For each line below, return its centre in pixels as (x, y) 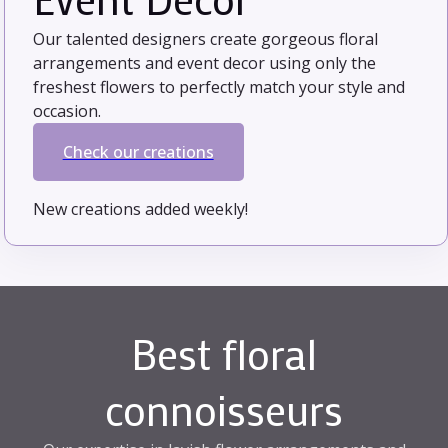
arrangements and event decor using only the (204, 63)
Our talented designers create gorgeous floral (205, 39)
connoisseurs (224, 410)
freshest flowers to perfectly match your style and (218, 87)
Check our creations (138, 152)
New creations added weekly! (140, 209)
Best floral (224, 354)
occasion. (66, 111)
